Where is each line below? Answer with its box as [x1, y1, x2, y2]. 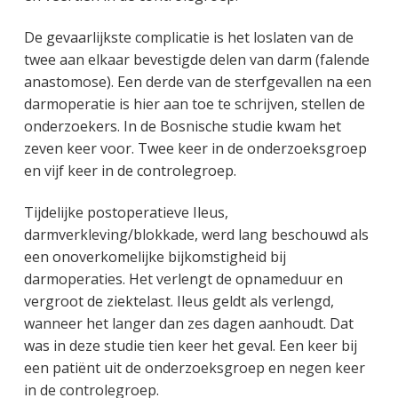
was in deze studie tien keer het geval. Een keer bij [23, 335, 357, 355]
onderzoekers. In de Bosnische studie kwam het [23, 115, 341, 136]
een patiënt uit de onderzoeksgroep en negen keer [23, 357, 365, 378]
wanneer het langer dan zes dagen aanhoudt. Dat [23, 313, 354, 333]
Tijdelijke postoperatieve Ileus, [23, 202, 228, 222]
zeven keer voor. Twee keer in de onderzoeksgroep [23, 138, 367, 158]
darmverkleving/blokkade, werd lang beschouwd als [23, 224, 369, 244]
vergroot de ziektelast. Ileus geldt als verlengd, [23, 291, 334, 311]
